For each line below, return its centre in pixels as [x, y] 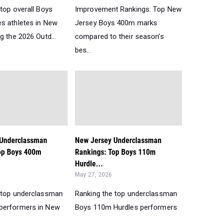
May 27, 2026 [94, 175]
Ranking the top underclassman [126, 194]
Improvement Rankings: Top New [128, 9]
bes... [83, 50]
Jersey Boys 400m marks [116, 23]
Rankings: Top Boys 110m [115, 152]
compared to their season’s [119, 36]
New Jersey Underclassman [118, 140]
